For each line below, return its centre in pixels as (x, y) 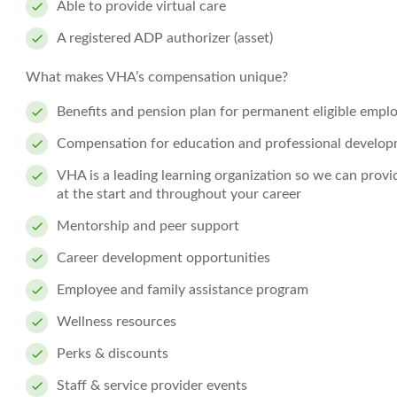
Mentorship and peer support (148, 226)
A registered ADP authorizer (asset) (165, 38)
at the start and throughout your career (179, 194)
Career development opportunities (163, 258)
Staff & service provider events (152, 385)
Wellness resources (117, 322)
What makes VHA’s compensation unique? (157, 77)
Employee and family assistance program (183, 290)
